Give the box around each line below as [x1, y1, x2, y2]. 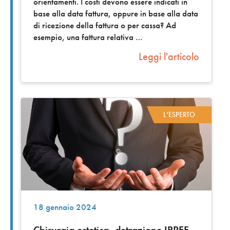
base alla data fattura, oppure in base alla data [33, 8, 198, 20]
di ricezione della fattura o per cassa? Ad [33, 20, 176, 31]
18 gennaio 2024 [33, 202, 97, 213]
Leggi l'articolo [139, 50, 199, 64]
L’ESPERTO [163, 110, 195, 120]
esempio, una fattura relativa [33, 32, 136, 43]
